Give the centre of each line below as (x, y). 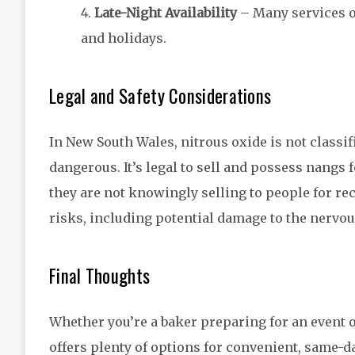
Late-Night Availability (166, 13)
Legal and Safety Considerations (160, 96)
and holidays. (124, 38)
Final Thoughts (100, 276)
